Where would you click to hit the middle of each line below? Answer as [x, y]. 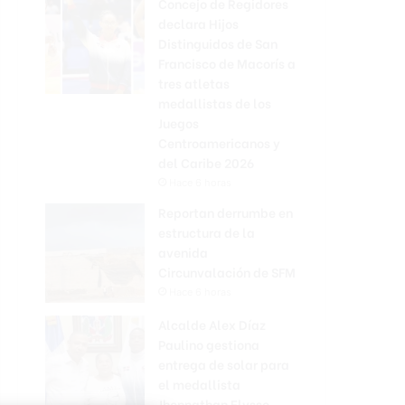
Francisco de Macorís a [227, 63]
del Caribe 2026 [206, 162]
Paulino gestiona [209, 344]
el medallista [199, 384]
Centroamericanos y [219, 142]
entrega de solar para [224, 364]
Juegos [179, 122]
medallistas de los [215, 103]
